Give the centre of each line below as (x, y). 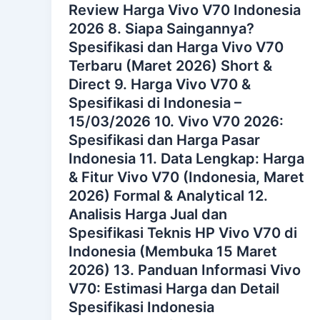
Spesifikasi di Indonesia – (155, 103)
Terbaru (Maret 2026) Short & (170, 66)
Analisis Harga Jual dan (148, 215)
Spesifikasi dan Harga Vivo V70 (176, 47)
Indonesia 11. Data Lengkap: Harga (186, 159)
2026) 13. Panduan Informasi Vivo (185, 270)
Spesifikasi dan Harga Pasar (164, 140)
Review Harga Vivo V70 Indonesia (185, 10)
